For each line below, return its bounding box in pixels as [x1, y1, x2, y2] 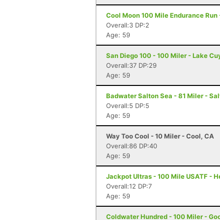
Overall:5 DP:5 [106, 102, 149, 110]
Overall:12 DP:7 [106, 182, 152, 190]
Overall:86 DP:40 [106, 142, 157, 150]
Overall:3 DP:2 [106, 21, 149, 29]
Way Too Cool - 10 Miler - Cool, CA [106, 132, 214, 140]
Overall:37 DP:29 [106, 61, 157, 69]
